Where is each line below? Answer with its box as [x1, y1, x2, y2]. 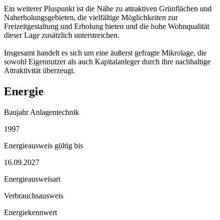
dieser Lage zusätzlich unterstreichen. [4, 31, 119, 40]
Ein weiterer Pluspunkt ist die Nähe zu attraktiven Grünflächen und [4, 4, 212, 13]
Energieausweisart [4, 175, 60, 184]
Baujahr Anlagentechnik [4, 108, 79, 117]
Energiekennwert [4, 208, 57, 217]
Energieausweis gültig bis [4, 141, 83, 150]
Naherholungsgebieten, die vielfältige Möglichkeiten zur [4, 13, 178, 22]
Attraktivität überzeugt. [4, 66, 75, 75]
